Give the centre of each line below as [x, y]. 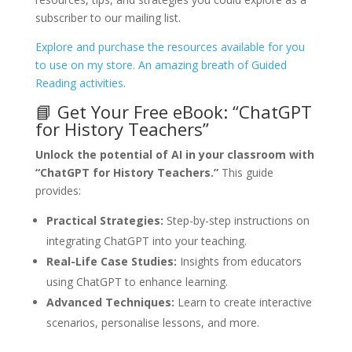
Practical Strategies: [104, 221]
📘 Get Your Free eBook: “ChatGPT [173, 112]
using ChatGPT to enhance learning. [137, 282]
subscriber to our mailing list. [108, 18]
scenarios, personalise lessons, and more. [152, 323]
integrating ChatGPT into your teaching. [146, 241]
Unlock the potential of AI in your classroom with [174, 155]
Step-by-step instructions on [236, 221]
